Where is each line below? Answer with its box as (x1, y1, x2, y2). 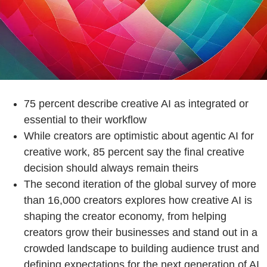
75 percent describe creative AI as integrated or (24, 98, 249, 110)
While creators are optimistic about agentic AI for (24, 130, 254, 142)
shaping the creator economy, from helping (24, 210, 226, 223)
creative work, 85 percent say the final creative (24, 146, 244, 159)
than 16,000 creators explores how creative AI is (24, 194, 252, 207)
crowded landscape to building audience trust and (24, 243, 259, 255)
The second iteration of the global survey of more (24, 178, 256, 191)
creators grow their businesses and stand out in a (24, 226, 257, 239)
